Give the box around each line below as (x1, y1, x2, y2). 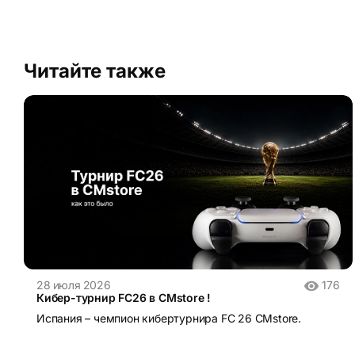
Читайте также (24, 59, 166, 82)
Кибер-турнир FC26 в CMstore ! (36, 291, 212, 305)
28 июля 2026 (36, 278, 111, 292)
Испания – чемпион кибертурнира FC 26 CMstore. (36, 311, 301, 326)
